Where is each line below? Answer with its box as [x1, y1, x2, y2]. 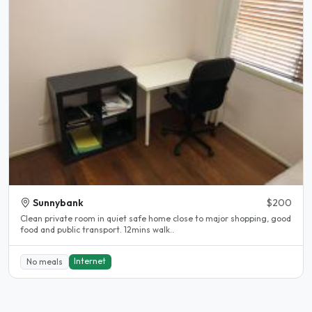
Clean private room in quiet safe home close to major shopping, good [20, 213, 291, 224]
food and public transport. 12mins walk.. [124, 224, 174, 235]
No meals [26, 256, 63, 267]
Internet [74, 255, 107, 266]
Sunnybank [33, 196, 84, 210]
